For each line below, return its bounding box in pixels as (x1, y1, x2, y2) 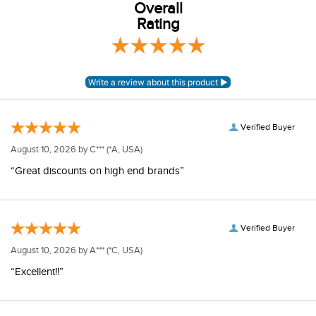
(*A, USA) (104, 144, 142, 155)
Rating (136, 15, 180, 33)
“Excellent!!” (11, 266, 63, 278)
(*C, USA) (104, 245, 142, 256)
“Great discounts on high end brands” (11, 165, 184, 177)
